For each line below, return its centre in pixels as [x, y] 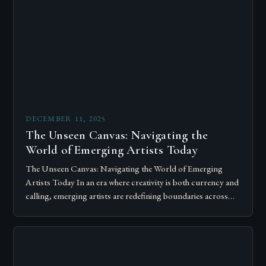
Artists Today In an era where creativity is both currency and [132, 183]
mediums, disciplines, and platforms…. [95, 210]
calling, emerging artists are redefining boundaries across [127, 196]
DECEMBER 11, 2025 [66, 119]
